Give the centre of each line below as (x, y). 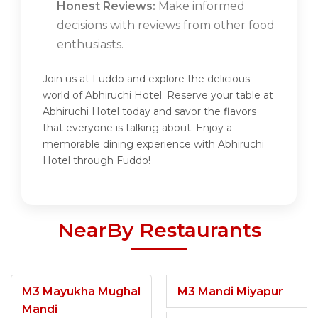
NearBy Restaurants (159, 230)
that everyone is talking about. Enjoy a (137, 128)
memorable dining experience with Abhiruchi (153, 144)
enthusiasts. (90, 45)
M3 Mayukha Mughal (81, 292)
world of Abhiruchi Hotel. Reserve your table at (158, 95)
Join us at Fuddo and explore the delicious (146, 79)
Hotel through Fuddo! (97, 161)
